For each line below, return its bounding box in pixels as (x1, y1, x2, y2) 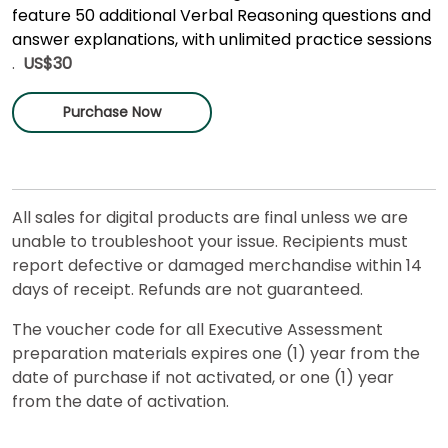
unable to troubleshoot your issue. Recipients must (12, 229, 408, 253)
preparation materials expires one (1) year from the (12, 341, 420, 365)
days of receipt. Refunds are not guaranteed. (12, 277, 363, 301)
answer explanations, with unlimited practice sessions (12, 27, 432, 51)
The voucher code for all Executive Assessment (12, 317, 383, 341)
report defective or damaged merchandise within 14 (12, 253, 422, 277)
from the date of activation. (12, 389, 229, 413)
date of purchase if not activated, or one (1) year (12, 365, 394, 389)
